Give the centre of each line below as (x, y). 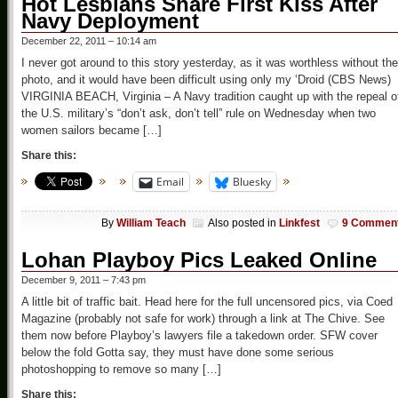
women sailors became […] (92, 131)
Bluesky (252, 182)
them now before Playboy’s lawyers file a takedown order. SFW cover (199, 335)
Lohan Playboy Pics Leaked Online (199, 259)
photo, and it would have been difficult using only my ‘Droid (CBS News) (206, 80)
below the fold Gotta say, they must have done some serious (178, 352)
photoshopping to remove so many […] (121, 369)
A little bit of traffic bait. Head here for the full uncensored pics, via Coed (207, 301)
